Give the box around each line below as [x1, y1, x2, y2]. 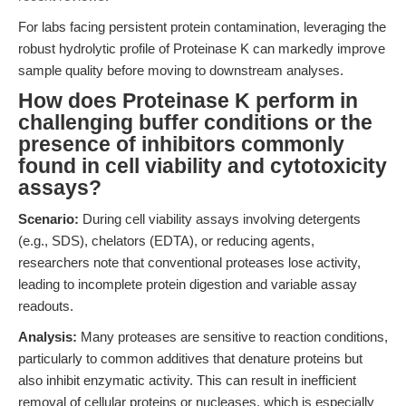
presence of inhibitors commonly [18, 133, 344, 156]
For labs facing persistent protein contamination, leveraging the [18, 19, 386, 34]
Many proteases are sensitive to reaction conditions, [77, 329, 388, 344]
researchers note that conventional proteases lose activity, [18, 255, 361, 270]
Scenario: [18, 211, 79, 227]
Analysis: [18, 329, 77, 344]
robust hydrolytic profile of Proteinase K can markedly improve [18, 41, 385, 56]
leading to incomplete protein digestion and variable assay [18, 276, 357, 292]
